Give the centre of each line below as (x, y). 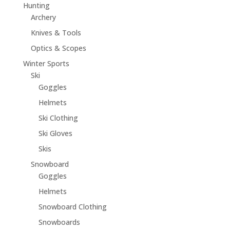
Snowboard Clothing (72, 207)
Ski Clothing (58, 118)
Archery (43, 17)
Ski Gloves (55, 133)
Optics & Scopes (58, 48)
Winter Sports (46, 64)
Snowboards (59, 222)
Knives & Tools (56, 33)
